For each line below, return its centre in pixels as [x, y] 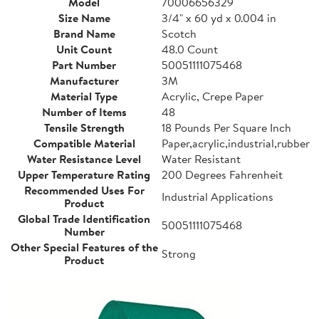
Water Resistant [201, 158]
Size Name [84, 17]
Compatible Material [84, 143]
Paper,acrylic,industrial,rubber [236, 143]
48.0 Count [190, 49]
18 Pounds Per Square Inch [226, 127]
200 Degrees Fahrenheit [222, 174]
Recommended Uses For [84, 190]
